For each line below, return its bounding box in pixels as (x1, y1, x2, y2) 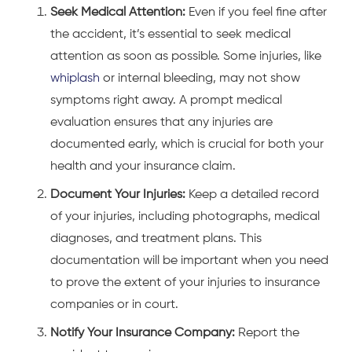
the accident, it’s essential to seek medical (50, 27, 291, 41)
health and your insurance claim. (50, 159, 236, 173)
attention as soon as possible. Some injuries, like (50, 49, 321, 63)
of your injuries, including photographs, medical (50, 210, 320, 223)
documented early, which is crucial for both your (50, 137, 324, 151)
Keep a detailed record (185, 188, 319, 201)
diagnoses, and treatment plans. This (50, 232, 262, 245)
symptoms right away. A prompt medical (50, 93, 282, 107)
